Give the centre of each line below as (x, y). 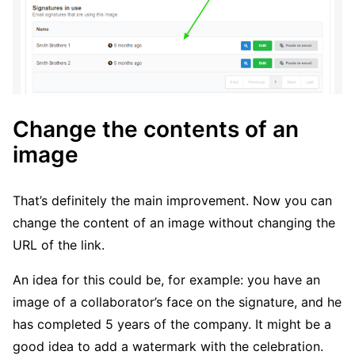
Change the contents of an (156, 130)
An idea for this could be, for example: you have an (166, 280)
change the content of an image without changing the (174, 223)
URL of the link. (59, 245)
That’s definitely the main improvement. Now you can (172, 201)
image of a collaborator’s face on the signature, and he (177, 302)
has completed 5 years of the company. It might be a (172, 324)
